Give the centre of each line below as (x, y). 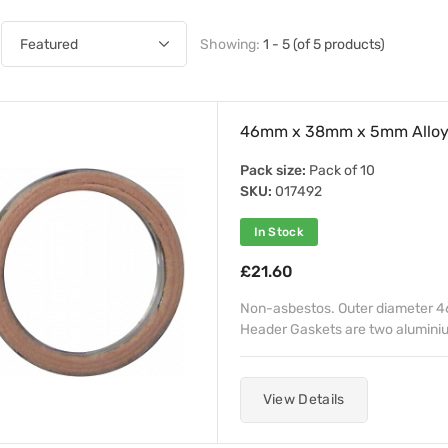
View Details (303, 399)
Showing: (231, 44)
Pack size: (272, 170)
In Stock (278, 232)
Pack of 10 (340, 170)
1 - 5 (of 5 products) (323, 44)
